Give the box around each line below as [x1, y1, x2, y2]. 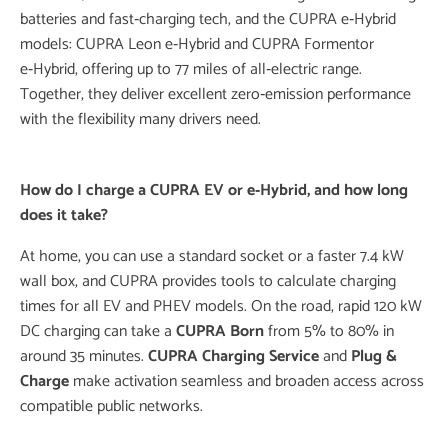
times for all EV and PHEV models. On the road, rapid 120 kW [20, 293, 422, 320]
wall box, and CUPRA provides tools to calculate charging [20, 268, 396, 295]
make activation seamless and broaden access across [69, 368, 424, 395]
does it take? [20, 202, 108, 229]
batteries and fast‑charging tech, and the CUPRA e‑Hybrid [20, 6, 396, 33]
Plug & [351, 343, 397, 370]
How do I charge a [20, 177, 150, 204]
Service [265, 343, 319, 370]
